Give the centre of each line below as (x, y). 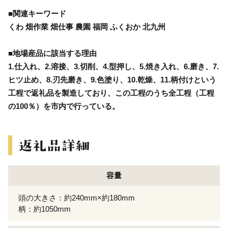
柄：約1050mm (45, 209)
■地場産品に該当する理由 (52, 53)
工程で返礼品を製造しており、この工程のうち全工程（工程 (111, 93)
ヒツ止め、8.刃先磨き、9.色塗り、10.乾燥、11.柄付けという (112, 79)
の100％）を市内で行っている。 (64, 106)
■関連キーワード (37, 13)
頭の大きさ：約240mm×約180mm (77, 197)
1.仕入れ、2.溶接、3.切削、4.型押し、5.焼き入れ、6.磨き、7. (113, 66)
